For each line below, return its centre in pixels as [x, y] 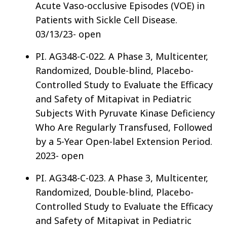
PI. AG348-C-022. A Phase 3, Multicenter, [122, 56]
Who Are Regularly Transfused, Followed [124, 127]
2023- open [60, 156]
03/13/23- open [68, 34]
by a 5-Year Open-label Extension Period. [124, 142]
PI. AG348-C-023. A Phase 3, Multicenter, [122, 178]
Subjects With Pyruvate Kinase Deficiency [125, 113]
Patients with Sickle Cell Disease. [106, 20]
